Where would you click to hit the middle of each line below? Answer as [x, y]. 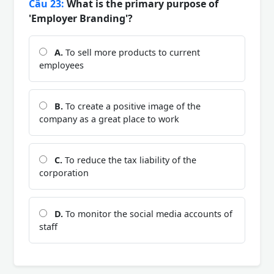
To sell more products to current [131, 53]
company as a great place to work [109, 119]
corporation [64, 173]
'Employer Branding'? [81, 19]
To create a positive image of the [132, 106]
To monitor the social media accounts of [148, 214]
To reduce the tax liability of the [129, 160]
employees [61, 65]
